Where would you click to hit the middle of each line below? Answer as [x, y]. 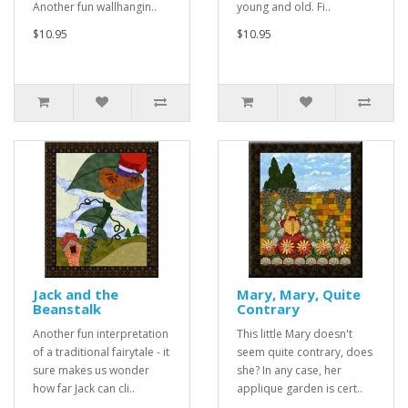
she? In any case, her [289, 371]
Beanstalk [67, 309]
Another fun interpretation [101, 334]
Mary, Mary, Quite [299, 295]
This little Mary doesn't [295, 334]
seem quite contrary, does [305, 352]
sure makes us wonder [91, 371]
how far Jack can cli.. [84, 389]
